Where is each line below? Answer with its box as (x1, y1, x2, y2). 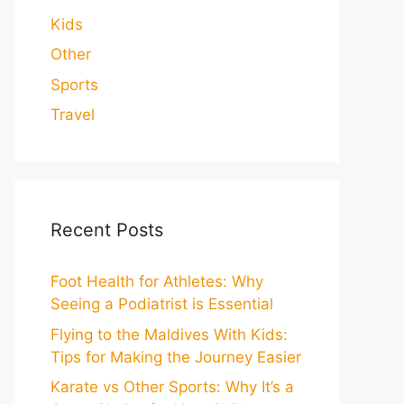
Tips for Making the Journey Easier (50, 347, 301, 366)
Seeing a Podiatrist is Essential (50, 295, 273, 313)
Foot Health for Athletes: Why (50, 272, 263, 290)
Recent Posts (50, 219, 163, 241)
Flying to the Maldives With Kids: (50, 325, 288, 344)
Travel (50, 106, 95, 124)
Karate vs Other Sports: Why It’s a (50, 378, 294, 396)
